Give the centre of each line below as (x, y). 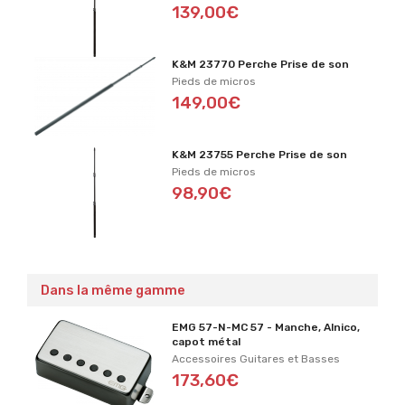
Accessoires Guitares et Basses (256, 358)
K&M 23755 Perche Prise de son (260, 154)
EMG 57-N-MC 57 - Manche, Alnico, (266, 327)
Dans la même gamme (113, 290)
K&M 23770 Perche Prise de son (261, 64)
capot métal (207, 341)
